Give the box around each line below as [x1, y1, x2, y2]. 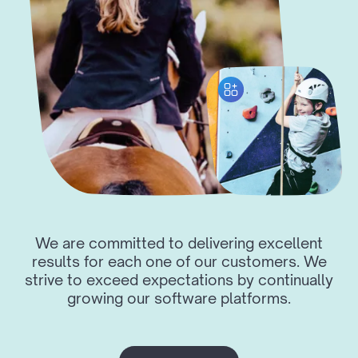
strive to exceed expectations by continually [25, 270, 333, 288]
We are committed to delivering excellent [35, 233, 323, 252]
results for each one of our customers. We [31, 252, 327, 270]
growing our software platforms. [67, 288, 291, 307]
